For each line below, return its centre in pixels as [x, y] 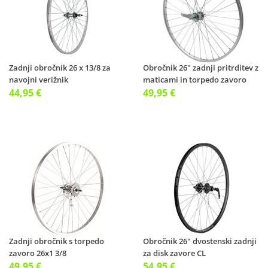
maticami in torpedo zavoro [195, 80]
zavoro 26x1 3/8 [38, 253]
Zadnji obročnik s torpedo [57, 241]
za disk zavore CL [174, 253]
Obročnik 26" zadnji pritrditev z [201, 68]
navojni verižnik [39, 80]
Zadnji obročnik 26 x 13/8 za [60, 68]
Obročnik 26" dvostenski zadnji [200, 241]
